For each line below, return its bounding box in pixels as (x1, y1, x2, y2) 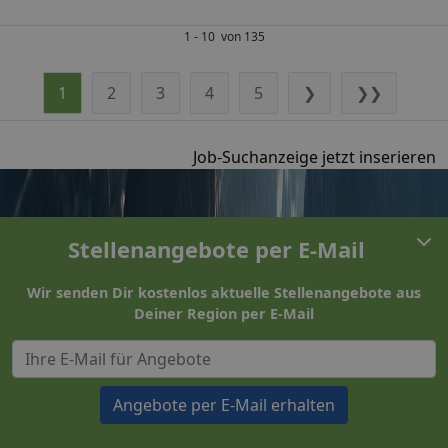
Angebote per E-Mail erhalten (113, 393, 335, 416)
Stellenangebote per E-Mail (67, 233, 365, 264)
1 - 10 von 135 (183, 27, 265, 45)
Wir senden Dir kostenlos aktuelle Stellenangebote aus (27, 282, 421, 302)
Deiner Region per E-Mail (134, 303, 314, 323)
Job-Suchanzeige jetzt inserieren (193, 145, 436, 168)
